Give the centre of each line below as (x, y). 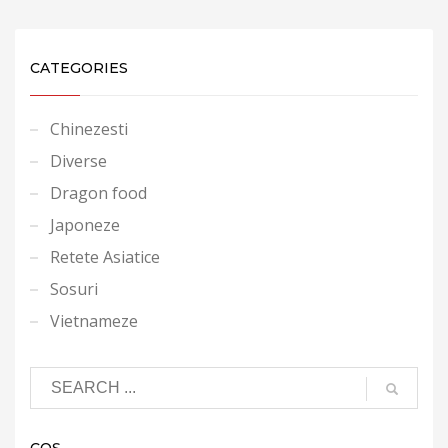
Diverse (78, 160)
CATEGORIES (79, 67)
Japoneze (85, 224)
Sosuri (74, 288)
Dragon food (98, 192)
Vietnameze (94, 320)
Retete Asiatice (105, 256)
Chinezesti (89, 128)
